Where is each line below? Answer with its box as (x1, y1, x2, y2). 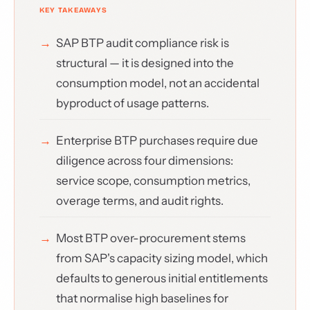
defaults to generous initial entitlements (56, 271, 268, 285)
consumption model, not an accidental (56, 76, 259, 90)
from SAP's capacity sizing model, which (56, 251, 268, 265)
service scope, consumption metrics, (56, 174, 250, 188)
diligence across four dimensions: (56, 154, 233, 167)
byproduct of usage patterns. (56, 96, 209, 110)
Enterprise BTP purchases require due (56, 134, 258, 147)
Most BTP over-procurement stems (56, 231, 246, 245)
